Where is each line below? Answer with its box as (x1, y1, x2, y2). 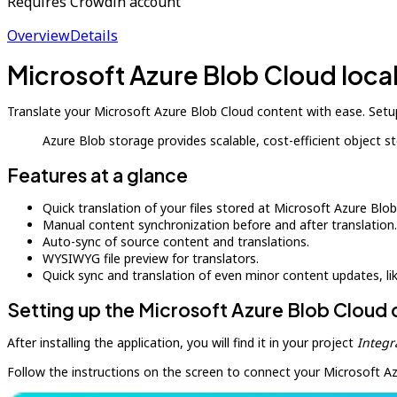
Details (70, 26, 118, 45)
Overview (7, 26, 70, 45)
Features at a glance (7, 163, 188, 187)
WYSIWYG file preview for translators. (43, 250, 259, 267)
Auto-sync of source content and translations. (43, 233, 309, 250)
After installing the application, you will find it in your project (7, 334, 357, 351)
